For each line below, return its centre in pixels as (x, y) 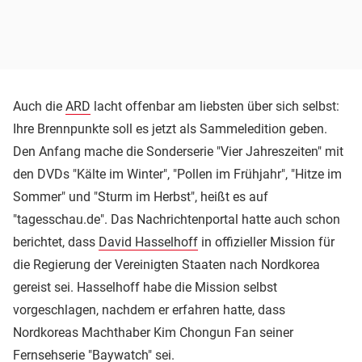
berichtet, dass (56, 242)
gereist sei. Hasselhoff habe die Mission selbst (145, 287)
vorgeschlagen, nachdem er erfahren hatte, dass (149, 309)
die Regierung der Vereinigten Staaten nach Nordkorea (166, 264)
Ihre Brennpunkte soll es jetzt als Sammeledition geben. (170, 128)
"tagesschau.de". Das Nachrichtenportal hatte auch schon (177, 219)
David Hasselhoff (148, 242)
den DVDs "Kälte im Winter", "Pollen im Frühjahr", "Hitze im (177, 174)
